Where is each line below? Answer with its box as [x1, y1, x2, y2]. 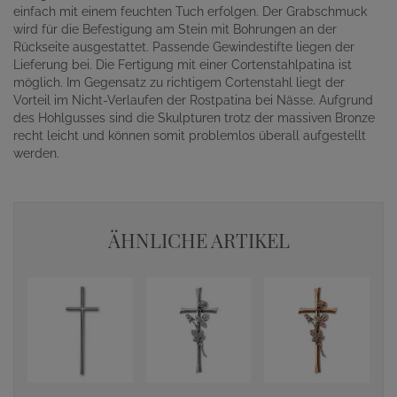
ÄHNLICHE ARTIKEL [107, 227, 290, 253]
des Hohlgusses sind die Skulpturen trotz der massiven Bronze [13, 111, 375, 125]
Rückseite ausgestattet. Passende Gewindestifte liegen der [13, 40, 354, 54]
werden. [13, 146, 59, 160]
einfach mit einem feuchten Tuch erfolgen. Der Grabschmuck [13, 4, 367, 19]
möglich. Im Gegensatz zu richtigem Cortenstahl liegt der [13, 75, 345, 90]
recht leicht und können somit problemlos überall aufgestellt [13, 128, 366, 143]
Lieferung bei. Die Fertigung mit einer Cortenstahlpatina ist [13, 58, 352, 72]
